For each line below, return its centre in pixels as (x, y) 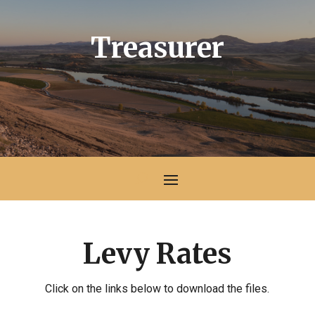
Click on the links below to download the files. (157, 288)
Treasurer (157, 47)
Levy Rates (157, 253)
